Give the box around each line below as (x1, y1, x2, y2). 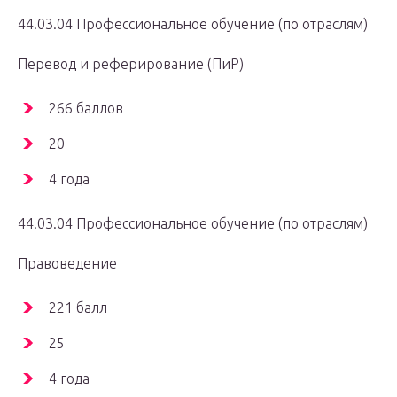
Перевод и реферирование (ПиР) (18, 56, 244, 73)
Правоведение (18, 255, 117, 272)
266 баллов (49, 100, 123, 117)
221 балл (49, 300, 107, 316)
